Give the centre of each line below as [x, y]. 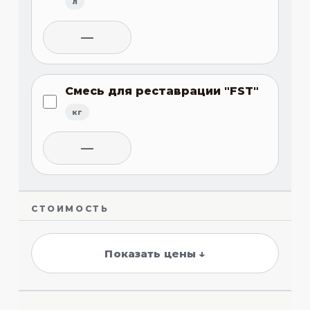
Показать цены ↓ [155, 253]
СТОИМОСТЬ [70, 209]
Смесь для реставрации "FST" [162, 91]
